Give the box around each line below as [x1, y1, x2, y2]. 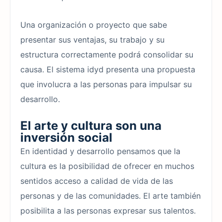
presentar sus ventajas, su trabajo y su [20, 34, 165, 45]
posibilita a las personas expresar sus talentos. [20, 205, 196, 216]
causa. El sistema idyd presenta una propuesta [20, 64, 195, 74]
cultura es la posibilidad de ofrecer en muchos [20, 161, 194, 171]
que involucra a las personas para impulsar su [20, 79, 192, 89]
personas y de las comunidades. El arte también [20, 190, 201, 201]
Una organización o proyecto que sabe [20, 19, 167, 30]
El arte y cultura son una [20, 118, 162, 133]
